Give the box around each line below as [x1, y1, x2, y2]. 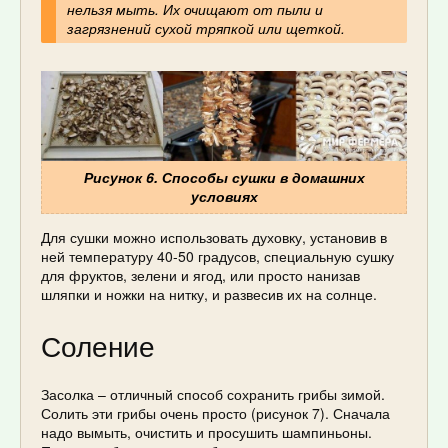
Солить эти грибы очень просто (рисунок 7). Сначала [41, 402, 390, 423]
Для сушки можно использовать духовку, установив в [41, 227, 387, 248]
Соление [41, 325, 155, 366]
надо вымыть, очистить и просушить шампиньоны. [41, 421, 372, 442]
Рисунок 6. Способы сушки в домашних [83, 167, 365, 188]
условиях [190, 186, 258, 207]
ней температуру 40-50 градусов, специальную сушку [41, 246, 394, 267]
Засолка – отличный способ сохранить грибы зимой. [41, 383, 385, 404]
